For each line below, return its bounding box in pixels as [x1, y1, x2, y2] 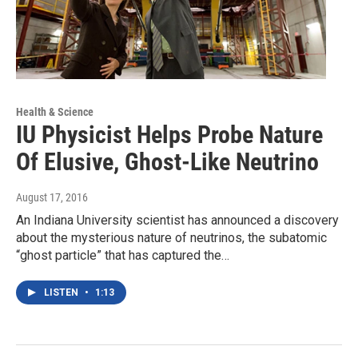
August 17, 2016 [16, 191, 88, 205]
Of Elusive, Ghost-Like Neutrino [16, 148, 319, 177]
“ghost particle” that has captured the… [16, 248, 229, 264]
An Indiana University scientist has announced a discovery [16, 213, 339, 229]
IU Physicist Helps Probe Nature [16, 121, 323, 149]
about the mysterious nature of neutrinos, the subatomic [16, 230, 327, 246]
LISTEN [44, 287, 81, 299]
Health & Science [16, 105, 93, 119]
